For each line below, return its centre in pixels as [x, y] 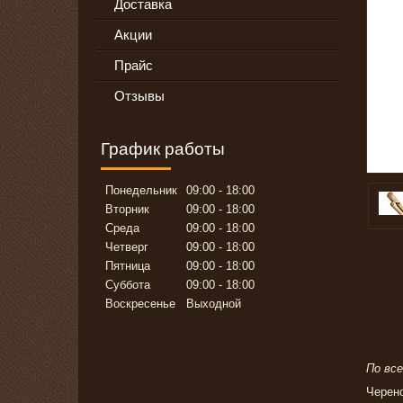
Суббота [128, 285]
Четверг [127, 247]
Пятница [128, 266]
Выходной [214, 304]
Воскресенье [140, 304]
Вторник [127, 210]
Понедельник [141, 191]
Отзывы [139, 96]
